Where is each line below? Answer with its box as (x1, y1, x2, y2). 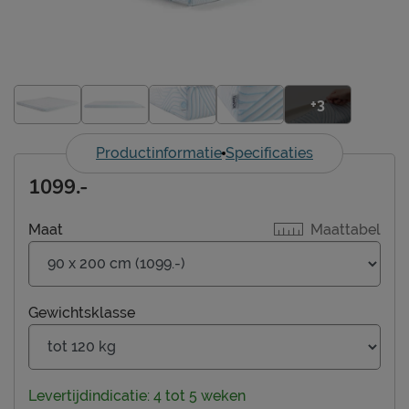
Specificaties (225, 143, 313, 162)
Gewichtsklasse (28, 303, 135, 321)
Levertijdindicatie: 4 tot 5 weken (28, 386, 246, 404)
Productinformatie (96, 143, 222, 162)
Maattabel (310, 220, 381, 238)
